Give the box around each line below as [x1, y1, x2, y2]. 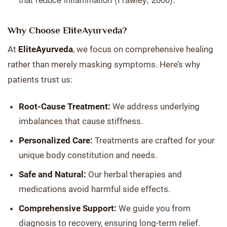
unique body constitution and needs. [19, 150, 157, 160]
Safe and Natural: [19, 169, 86, 179]
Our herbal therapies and [86, 169, 182, 179]
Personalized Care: [19, 135, 93, 145]
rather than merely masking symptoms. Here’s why [8, 59, 200, 69]
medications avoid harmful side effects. [19, 184, 170, 194]
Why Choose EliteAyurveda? [8, 25, 127, 35]
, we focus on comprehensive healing [73, 44, 213, 54]
